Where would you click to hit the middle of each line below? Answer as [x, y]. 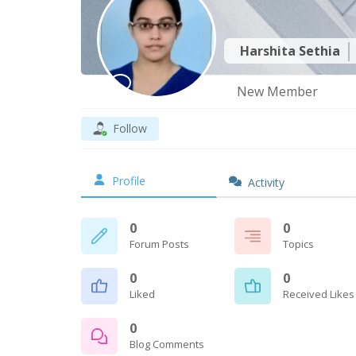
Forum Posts [159, 244]
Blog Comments [167, 344]
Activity [266, 182]
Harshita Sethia [292, 50]
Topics [298, 244]
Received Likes [319, 294]
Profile [129, 181]
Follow [130, 128]
